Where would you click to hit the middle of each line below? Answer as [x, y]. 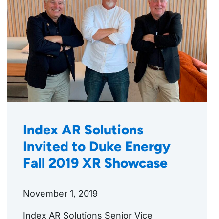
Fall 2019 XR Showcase [95, 163]
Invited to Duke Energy [97, 146]
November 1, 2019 [60, 194]
